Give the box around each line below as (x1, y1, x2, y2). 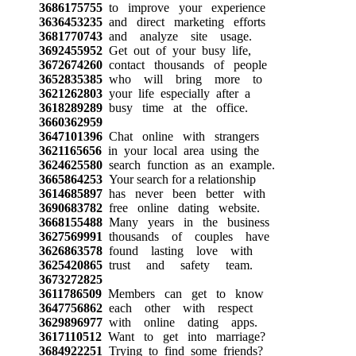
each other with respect (102, 300, 253, 315)
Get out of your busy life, (102, 43, 251, 57)
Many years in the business (102, 215, 269, 229)
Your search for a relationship (102, 172, 256, 186)
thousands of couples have (102, 229, 269, 243)
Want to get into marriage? (101, 329, 265, 343)
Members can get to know (101, 286, 264, 300)
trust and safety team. (102, 257, 253, 272)
